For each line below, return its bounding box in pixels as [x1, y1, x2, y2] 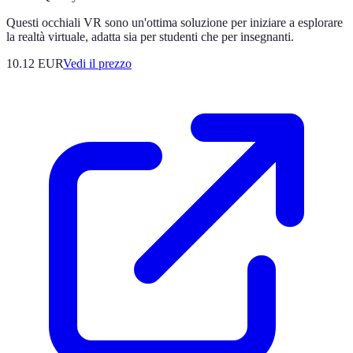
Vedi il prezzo [63, 56, 132, 70]
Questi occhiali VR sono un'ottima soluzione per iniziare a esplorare [6, 15, 343, 29]
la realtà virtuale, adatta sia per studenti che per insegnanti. [6, 29, 294, 43]
